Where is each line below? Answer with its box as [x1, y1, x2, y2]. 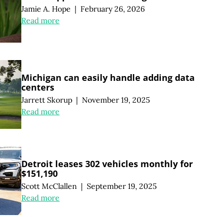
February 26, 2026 [80, 3, 145, 14]
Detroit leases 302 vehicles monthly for [21, 157, 193, 170]
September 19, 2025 [86, 181, 157, 191]
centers [21, 81, 54, 93]
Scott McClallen [21, 181, 77, 191]
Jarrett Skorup [21, 94, 72, 105]
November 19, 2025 [81, 94, 150, 105]
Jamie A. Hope [21, 3, 71, 14]
